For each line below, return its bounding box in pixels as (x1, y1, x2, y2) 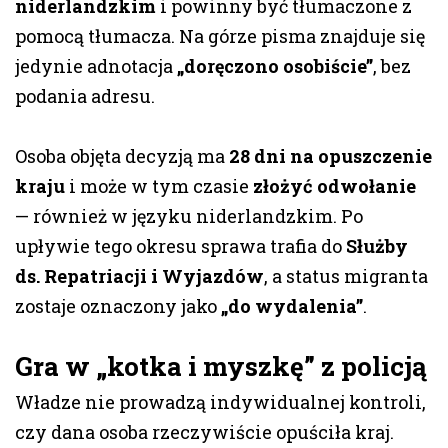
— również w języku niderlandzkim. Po (15, 204, 363, 229)
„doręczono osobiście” (177, 54, 373, 79)
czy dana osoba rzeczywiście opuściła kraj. (15, 420, 394, 445)
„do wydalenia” (221, 294, 363, 319)
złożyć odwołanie (253, 174, 416, 199)
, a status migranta (264, 264, 428, 289)
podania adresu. (15, 84, 155, 109)
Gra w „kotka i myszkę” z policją (15, 349, 427, 384)
